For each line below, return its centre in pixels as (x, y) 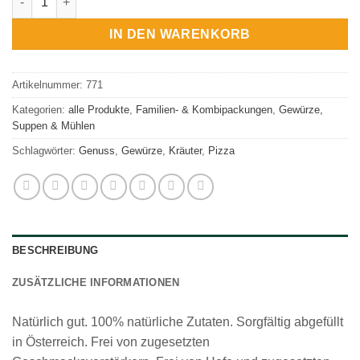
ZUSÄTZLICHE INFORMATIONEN (96, 283)
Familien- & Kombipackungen (204, 110)
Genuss (97, 151)
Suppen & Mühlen (53, 126)
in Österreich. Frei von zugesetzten (111, 342)
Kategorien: (40, 110)
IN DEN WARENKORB (180, 34)
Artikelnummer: (49, 85)
